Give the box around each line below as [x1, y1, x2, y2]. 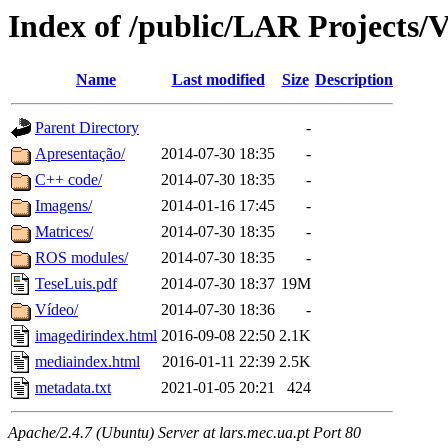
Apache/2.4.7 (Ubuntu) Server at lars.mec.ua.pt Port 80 [8, 424, 361, 442]
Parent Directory [35, 119, 139, 137]
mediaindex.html [35, 353, 140, 371]
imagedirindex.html [35, 327, 157, 345]
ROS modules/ [35, 249, 128, 267]
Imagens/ [35, 197, 92, 215]
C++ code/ [35, 171, 102, 189]
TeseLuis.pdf [35, 275, 117, 293]
